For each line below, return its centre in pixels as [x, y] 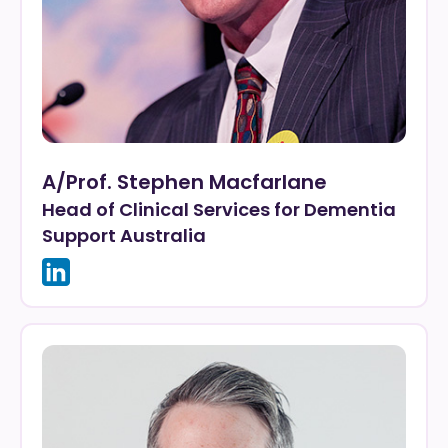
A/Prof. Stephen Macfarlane [184, 182]
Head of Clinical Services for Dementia [219, 209]
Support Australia [124, 235]
